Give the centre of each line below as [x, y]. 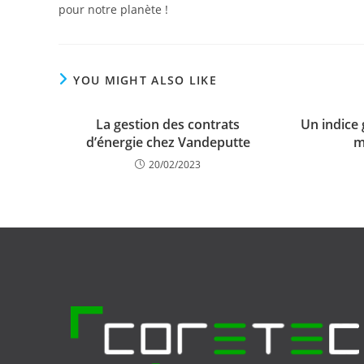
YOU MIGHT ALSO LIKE [145, 80]
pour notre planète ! [113, 9]
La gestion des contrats [168, 124]
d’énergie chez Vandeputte [168, 142]
